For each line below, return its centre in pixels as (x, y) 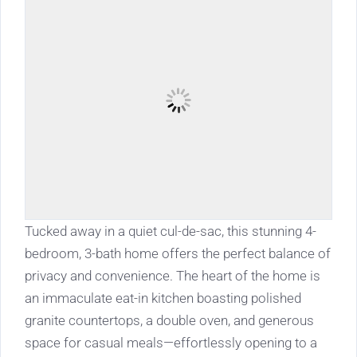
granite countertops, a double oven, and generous (169, 321)
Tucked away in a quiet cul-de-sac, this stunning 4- (171, 231)
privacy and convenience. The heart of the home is (173, 276)
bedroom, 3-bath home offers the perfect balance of (178, 254)
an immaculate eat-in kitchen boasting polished (163, 298)
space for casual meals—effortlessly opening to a (171, 343)
